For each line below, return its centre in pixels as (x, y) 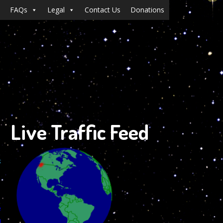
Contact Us (103, 10)
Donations (147, 10)
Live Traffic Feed (80, 132)
